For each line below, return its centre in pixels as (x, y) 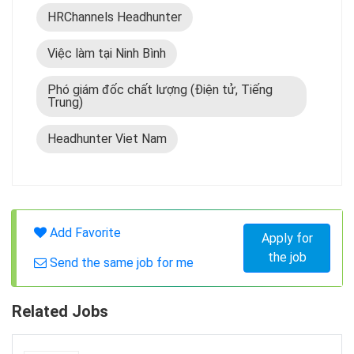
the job (287, 257)
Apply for (287, 238)
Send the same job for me (120, 263)
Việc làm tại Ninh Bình (107, 53)
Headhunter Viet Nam (107, 139)
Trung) (65, 102)
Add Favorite (84, 233)
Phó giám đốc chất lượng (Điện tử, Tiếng (160, 90)
